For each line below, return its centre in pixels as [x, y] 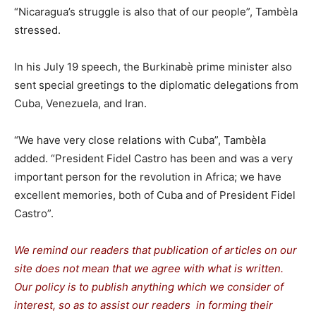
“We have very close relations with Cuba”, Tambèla [140, 140]
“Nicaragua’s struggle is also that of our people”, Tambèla [156, 11]
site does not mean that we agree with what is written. [149, 268]
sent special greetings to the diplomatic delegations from [156, 85]
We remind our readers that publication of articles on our [156, 250]
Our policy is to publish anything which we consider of [149, 286]
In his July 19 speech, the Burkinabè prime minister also [153, 66]
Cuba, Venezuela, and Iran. [80, 103]
